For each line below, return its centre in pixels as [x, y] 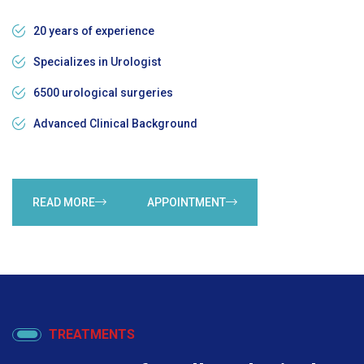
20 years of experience [94, 31]
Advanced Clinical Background [115, 124]
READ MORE [64, 203]
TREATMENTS [92, 335]
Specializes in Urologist [97, 62]
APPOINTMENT [186, 203]
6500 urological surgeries [103, 93]
